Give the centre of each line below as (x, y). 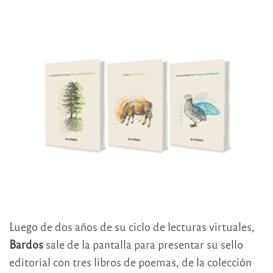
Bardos (26, 244)
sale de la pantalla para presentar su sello (143, 244)
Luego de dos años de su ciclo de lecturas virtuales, (132, 227)
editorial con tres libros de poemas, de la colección (130, 262)
